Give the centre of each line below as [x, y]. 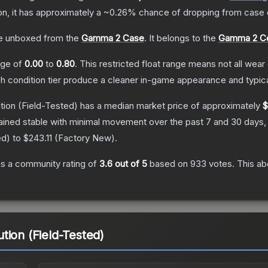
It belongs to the [184, 38]
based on [169, 164]
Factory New [85, 138]
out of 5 [130, 164]
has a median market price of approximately [170, 106]
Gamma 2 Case [113, 38]
